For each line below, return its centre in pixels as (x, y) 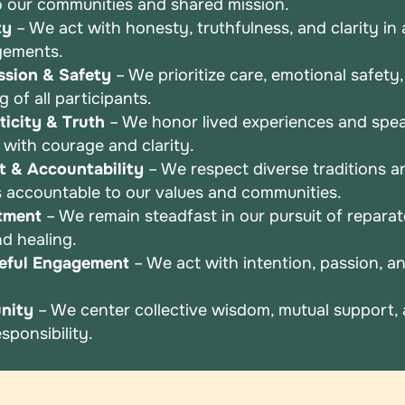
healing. (47, 240)
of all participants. (83, 99)
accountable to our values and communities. (174, 193)
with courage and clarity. (99, 146)
